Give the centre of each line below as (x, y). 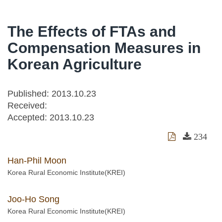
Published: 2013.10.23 (52, 94)
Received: (27, 106)
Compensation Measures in (104, 48)
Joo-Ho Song (33, 199)
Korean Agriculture (75, 64)
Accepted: (28, 117)
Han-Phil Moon (37, 161)
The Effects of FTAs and (92, 31)
